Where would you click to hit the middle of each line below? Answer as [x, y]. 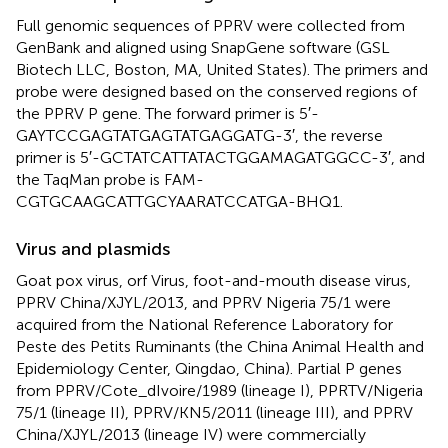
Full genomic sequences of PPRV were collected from [210, 25]
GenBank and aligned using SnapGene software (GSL [203, 47]
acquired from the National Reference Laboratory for [204, 324]
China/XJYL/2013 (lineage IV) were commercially [191, 434]
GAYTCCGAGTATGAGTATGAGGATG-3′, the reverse [199, 135]
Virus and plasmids [93, 248]
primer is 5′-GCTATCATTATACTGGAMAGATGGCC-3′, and [220, 157]
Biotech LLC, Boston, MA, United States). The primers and [222, 69]
